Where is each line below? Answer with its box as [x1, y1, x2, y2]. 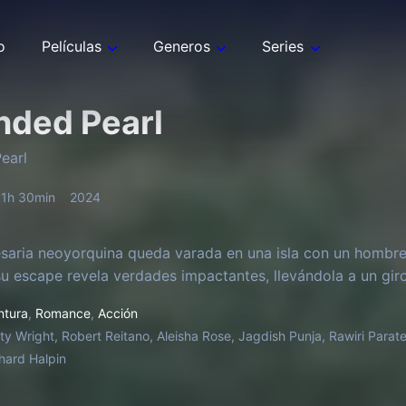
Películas [42, 37, 101, 55]
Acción [98, 305, 138, 321]
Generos [153, 37, 211, 55]
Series [262, 37, 304, 55]
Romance [35, 305, 91, 321]
